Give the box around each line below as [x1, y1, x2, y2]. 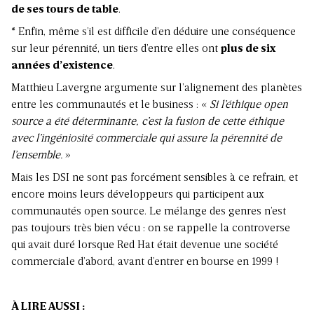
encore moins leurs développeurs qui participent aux [11, 189, 264, 201]
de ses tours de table [11, 4, 118, 16]
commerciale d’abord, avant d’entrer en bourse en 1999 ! [11, 257, 278, 268]
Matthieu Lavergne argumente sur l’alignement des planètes [11, 83, 302, 95]
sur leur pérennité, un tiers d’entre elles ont [11, 43, 221, 55]
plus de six [221, 43, 275, 55]
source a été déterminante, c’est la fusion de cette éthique [11, 116, 284, 128]
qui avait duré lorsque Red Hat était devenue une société [11, 240, 278, 252]
